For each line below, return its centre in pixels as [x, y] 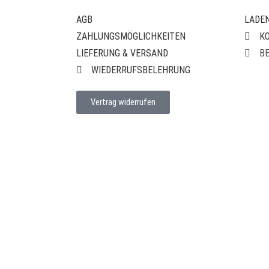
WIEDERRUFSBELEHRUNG [141, 70]
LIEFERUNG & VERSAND [122, 53]
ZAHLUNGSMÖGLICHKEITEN [131, 36]
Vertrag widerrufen [123, 102]
